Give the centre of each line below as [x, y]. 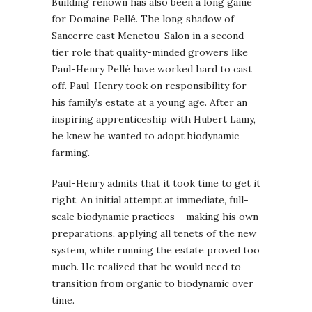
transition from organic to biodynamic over [153, 283]
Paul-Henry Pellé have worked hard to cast [152, 69]
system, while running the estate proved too [156, 250]
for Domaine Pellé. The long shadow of [143, 18]
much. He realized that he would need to [146, 266]
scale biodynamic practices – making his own [155, 216]
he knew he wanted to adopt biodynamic [145, 135]
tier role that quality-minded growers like [150, 52]
